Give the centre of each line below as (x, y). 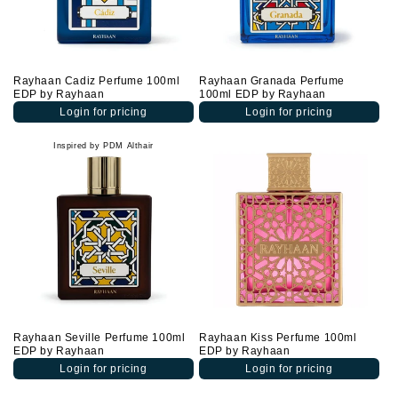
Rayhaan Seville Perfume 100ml (99, 338)
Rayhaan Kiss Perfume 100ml (278, 338)
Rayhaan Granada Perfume (272, 81)
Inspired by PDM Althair (103, 146)
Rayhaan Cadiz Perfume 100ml (97, 81)
